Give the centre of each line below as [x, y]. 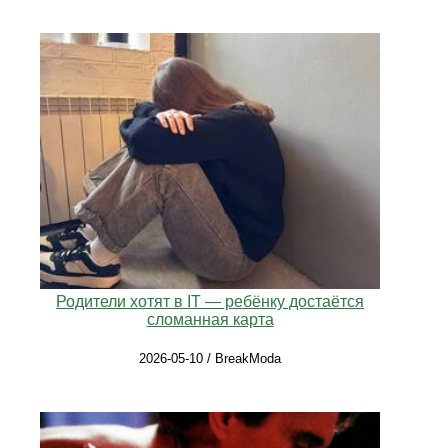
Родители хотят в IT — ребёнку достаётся [210, 301]
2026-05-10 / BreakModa [210, 358]
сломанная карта [210, 319]
